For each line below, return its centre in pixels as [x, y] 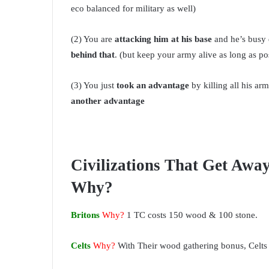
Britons [85, 215]
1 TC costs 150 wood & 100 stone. [191, 215]
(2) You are [93, 39]
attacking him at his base [163, 39]
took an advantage [153, 85]
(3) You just [94, 85]
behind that [93, 55]
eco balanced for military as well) [133, 8]
